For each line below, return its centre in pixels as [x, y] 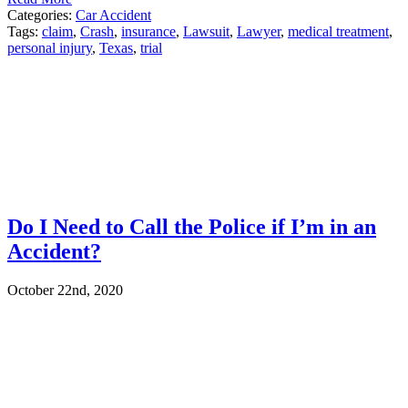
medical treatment [338, 32]
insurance [148, 32]
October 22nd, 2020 [65, 291]
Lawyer [259, 32]
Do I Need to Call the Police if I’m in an [192, 227]
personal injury [50, 48]
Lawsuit [206, 32]
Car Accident [113, 15]
